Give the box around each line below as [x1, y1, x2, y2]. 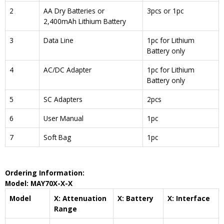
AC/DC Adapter [43, 65, 91, 75]
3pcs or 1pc [147, 6, 183, 16]
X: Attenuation [54, 193, 106, 203]
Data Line [43, 35, 73, 45]
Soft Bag [43, 132, 71, 142]
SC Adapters [43, 94, 82, 104]
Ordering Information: [5, 167, 84, 177]
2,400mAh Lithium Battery [43, 16, 126, 26]
